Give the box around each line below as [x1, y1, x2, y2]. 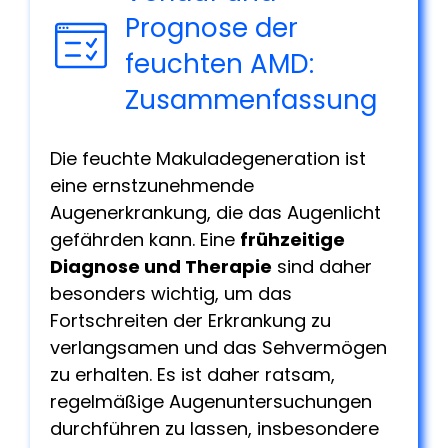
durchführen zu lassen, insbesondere [50, 415, 379, 441]
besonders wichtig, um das [50, 280, 292, 306]
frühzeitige [240, 226, 345, 252]
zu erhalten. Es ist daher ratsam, [50, 361, 335, 387]
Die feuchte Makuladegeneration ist [50, 145, 366, 171]
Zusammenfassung [125, 81, 378, 118]
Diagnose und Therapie [50, 253, 272, 279]
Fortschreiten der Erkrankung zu [50, 307, 331, 333]
